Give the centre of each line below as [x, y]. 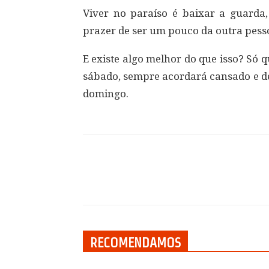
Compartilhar [137, 180]
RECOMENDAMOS [135, 243]
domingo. [106, 94]
